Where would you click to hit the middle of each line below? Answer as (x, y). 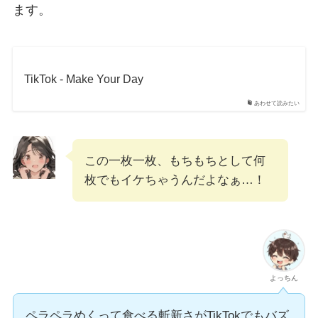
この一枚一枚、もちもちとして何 (175, 160)
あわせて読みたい (277, 103)
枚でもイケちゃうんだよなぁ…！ (175, 180)
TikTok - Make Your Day (83, 78)
